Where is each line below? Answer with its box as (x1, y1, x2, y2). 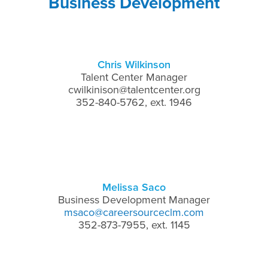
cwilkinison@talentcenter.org (68, 83, 200, 96)
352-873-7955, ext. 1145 (78, 218, 190, 232)
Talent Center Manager (81, 70, 187, 84)
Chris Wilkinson (98, 57, 170, 71)
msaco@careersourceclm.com (64, 205, 204, 219)
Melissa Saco (102, 180, 166, 194)
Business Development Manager (58, 193, 210, 206)
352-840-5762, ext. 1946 (76, 95, 192, 109)
